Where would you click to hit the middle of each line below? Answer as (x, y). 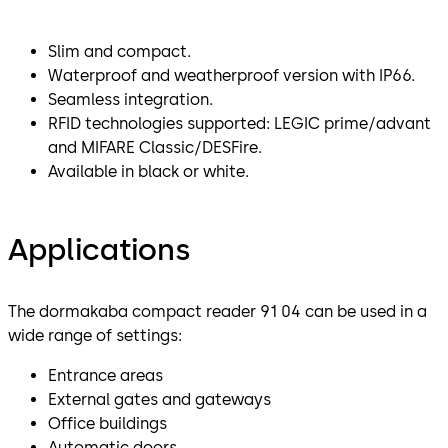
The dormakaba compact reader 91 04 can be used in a (217, 311)
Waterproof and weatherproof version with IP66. (231, 75)
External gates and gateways (159, 399)
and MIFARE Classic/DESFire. (155, 147)
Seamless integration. (130, 99)
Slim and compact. (119, 51)
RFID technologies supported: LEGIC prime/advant (239, 123)
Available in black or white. (148, 171)
